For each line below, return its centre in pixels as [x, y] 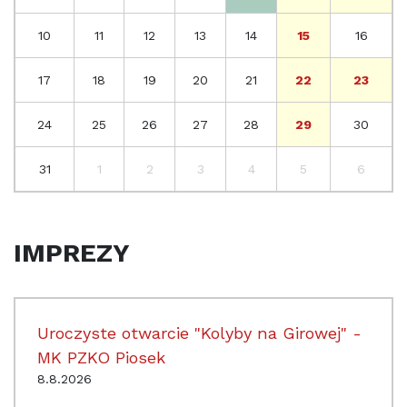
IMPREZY [72, 253]
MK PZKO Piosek [101, 357]
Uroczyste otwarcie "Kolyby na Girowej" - [199, 333]
